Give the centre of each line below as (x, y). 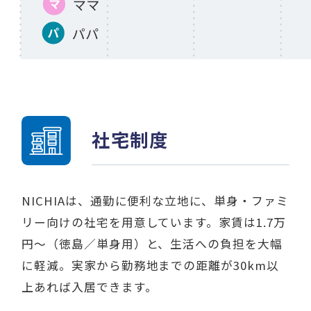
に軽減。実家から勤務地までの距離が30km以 (150, 266)
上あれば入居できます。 (90, 287)
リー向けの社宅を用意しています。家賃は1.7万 (154, 222)
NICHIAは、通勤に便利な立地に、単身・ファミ (155, 201)
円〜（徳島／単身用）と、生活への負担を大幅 (152, 244)
